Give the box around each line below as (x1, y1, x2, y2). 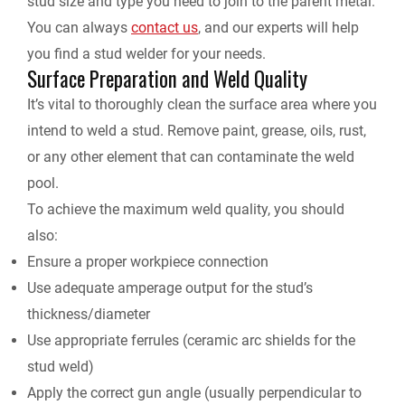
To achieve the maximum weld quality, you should (27, 201, 344, 219)
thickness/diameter (27, 306, 150, 324)
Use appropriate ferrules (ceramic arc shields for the (27, 332, 355, 350)
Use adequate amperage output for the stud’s (27, 279, 313, 297)
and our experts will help (201, 19, 359, 37)
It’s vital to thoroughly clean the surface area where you (27, 96, 377, 114)
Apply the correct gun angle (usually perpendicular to (27, 384, 362, 402)
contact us (131, 19, 198, 37)
